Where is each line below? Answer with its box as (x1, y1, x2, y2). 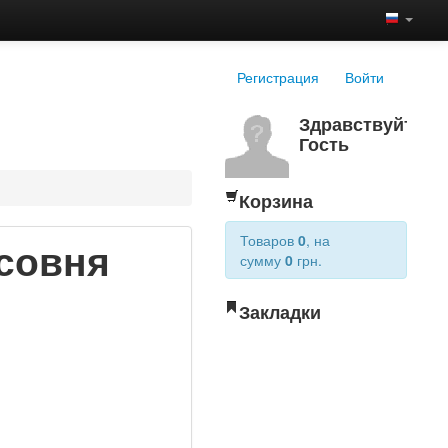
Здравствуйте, (299, 111, 429, 136)
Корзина (239, 188, 314, 213)
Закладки (239, 299, 322, 324)
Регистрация (237, 67, 320, 87)
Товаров (240, 230, 299, 250)
